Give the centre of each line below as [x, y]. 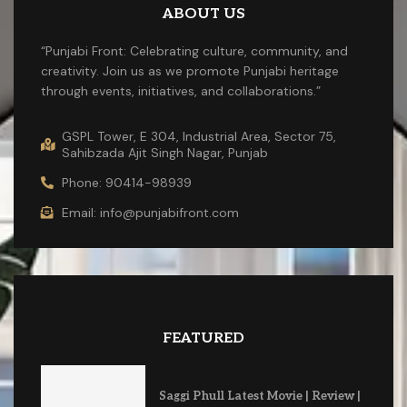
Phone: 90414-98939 [126, 182]
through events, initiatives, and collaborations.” [181, 90]
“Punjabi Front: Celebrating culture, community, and [194, 50]
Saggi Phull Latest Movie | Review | [259, 396]
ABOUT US [203, 14]
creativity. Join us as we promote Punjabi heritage [190, 70]
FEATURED [203, 338]
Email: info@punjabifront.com [150, 212]
